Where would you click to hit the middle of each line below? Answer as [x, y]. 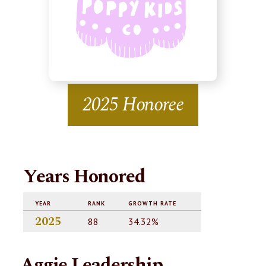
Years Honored [84, 176]
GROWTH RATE [153, 204]
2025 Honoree [133, 104]
